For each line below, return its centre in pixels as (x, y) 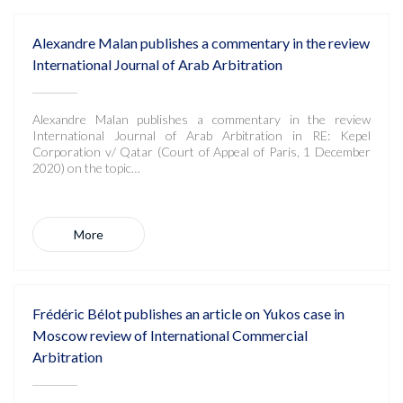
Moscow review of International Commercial (170, 335)
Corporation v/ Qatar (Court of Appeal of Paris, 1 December (201, 152)
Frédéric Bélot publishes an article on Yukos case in (188, 313)
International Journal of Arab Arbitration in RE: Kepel (201, 135)
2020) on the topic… (86, 168)
